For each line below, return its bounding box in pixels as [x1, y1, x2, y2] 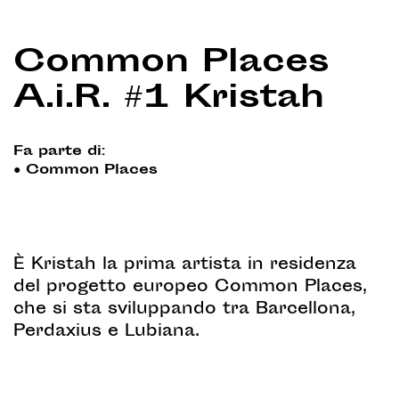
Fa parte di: [13, 142, 105, 162]
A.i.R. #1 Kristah [13, 75, 324, 124]
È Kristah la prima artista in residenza [13, 253, 356, 278]
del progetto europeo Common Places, [13, 275, 367, 300]
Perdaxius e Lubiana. [13, 320, 199, 345]
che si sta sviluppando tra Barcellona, [13, 297, 355, 322]
